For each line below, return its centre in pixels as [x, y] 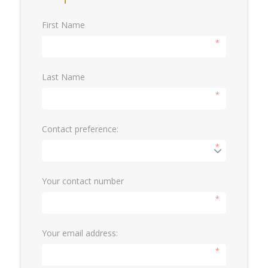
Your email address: [80, 233]
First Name [63, 25]
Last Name [63, 77]
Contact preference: [80, 129]
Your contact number [83, 181]
